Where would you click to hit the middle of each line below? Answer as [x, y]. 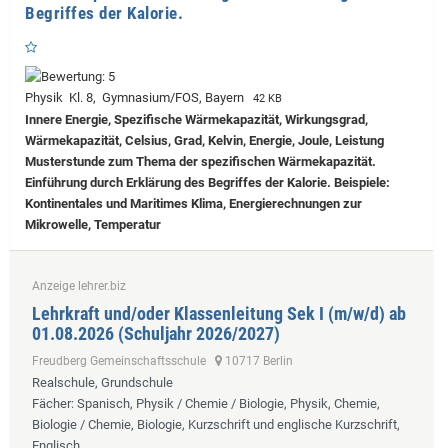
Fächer [51, 403]
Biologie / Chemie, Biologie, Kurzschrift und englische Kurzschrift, [216, 424]
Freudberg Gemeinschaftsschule [123, 360]
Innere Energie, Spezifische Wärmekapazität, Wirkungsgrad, [196, 119]
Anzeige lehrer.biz [79, 285]
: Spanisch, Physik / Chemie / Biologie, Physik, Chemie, [225, 403]
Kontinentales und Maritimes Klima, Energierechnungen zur [193, 203]
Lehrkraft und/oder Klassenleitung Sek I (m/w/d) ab [219, 313]
